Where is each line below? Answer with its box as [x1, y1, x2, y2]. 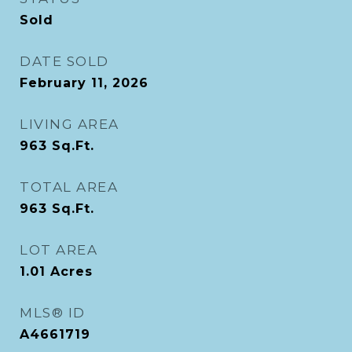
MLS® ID [20, 305, 86, 321]
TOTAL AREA [20, 179, 118, 195]
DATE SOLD [20, 53, 109, 69]
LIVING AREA [20, 116, 119, 132]
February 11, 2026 [20, 75, 148, 90]
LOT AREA [20, 242, 97, 258]
